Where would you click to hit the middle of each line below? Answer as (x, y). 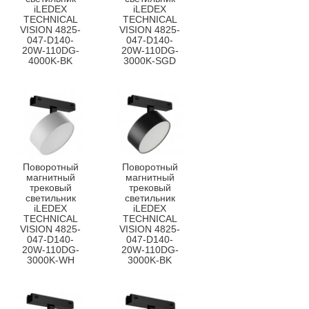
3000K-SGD (150, 61)
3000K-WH (50, 260)
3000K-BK (150, 260)
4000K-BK (50, 61)
